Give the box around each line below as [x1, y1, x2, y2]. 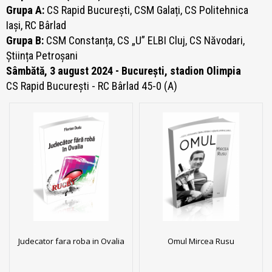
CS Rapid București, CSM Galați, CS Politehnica [47, 4, 248, 17]
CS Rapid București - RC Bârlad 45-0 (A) [6, 80, 177, 93]
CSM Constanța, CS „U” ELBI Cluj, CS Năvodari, [46, 34, 245, 47]
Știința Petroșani [6, 49, 78, 63]
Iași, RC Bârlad [6, 19, 66, 32]
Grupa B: [6, 34, 46, 47]
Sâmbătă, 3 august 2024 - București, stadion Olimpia [6, 64, 241, 78]
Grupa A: [6, 4, 47, 17]
